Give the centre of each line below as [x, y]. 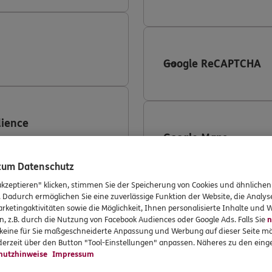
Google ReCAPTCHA [212, 64]
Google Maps [195, 138]
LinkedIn [186, 212]
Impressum [72, 254]
